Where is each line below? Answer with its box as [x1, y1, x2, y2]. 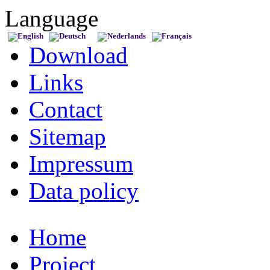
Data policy [29, 178, 139, 204]
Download [29, 42, 128, 68]
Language [5, 5, 98, 31]
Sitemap [29, 124, 106, 149]
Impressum [29, 151, 133, 177]
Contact [29, 96, 102, 122]
